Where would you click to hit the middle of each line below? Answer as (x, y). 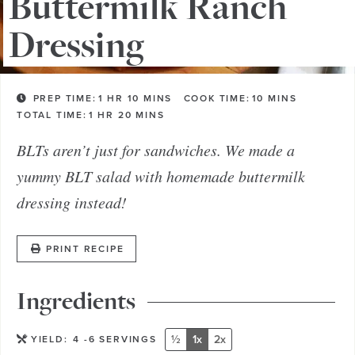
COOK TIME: (217, 98)
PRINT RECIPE (85, 249)
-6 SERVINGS (120, 339)
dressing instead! (72, 202)
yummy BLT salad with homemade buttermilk (161, 176)
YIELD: (51, 339)
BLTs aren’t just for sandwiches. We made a (156, 149)
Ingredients (76, 302)
